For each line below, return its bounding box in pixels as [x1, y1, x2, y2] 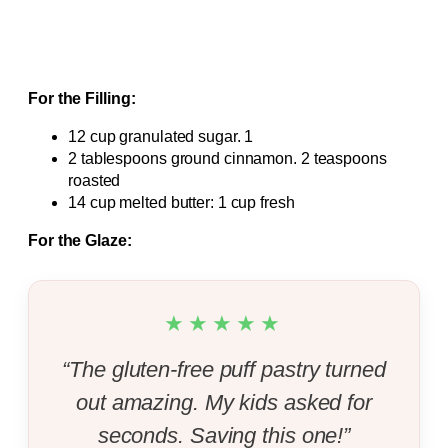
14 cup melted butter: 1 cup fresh [68, 193, 295, 211]
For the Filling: [28, 89, 136, 107]
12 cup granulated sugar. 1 [68, 127, 254, 145]
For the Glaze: [28, 231, 132, 249]
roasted [68, 171, 121, 189]
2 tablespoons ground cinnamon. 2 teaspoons [68, 149, 387, 167]
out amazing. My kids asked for [76, 389, 372, 415]
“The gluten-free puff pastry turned [62, 356, 386, 382]
